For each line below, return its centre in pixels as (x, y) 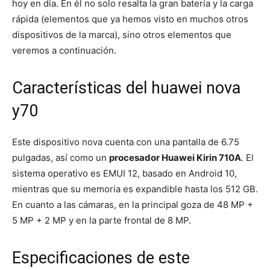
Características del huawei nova (126, 88)
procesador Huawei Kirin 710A (175, 158)
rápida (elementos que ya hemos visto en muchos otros (130, 19)
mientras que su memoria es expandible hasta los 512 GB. (135, 189)
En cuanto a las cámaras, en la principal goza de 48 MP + (133, 205)
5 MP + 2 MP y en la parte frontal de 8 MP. (102, 221)
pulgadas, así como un (61, 158)
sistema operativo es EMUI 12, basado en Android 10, (124, 174)
